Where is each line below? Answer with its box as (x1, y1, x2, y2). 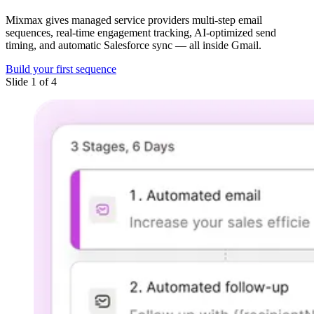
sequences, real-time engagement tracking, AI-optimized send (6, 26, 276, 39)
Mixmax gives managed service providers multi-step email (6, 13, 262, 26)
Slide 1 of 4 (6, 75, 57, 88)
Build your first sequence (6, 62, 116, 75)
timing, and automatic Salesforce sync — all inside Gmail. (6, 39, 261, 51)
